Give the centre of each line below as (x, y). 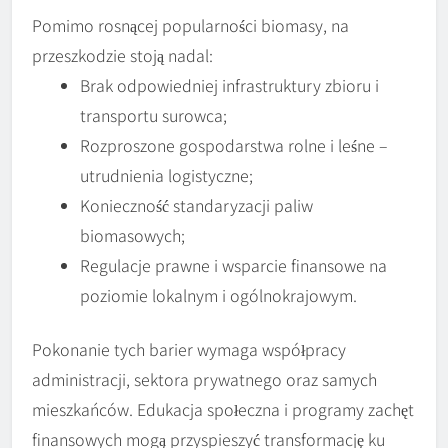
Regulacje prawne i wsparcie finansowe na (233, 264)
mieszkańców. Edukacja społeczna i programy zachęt (223, 408)
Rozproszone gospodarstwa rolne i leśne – (234, 144)
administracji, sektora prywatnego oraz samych (204, 378)
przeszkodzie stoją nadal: (122, 54)
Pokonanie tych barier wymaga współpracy (189, 348)
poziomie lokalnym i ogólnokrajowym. (218, 294)
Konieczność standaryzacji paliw (196, 204)
